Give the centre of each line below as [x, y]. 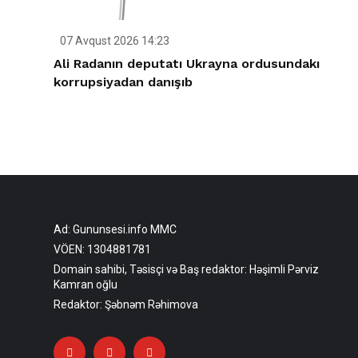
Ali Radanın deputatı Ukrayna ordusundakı [187, 64]
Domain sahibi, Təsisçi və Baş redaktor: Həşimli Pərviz [186, 269]
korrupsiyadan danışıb [123, 82]
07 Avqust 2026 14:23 [113, 41]
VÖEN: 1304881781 [102, 249]
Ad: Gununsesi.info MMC [115, 229]
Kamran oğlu [86, 284]
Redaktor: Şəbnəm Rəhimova [126, 304]
